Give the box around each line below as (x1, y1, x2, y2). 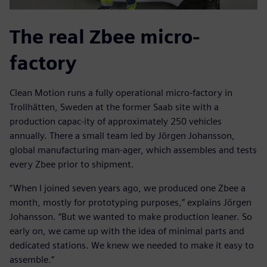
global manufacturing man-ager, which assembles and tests (10, 144, 257, 156)
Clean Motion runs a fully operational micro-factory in (10, 87, 232, 99)
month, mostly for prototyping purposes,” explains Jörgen (10, 197, 252, 209)
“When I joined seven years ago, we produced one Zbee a (10, 182, 246, 194)
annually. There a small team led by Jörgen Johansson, (10, 130, 235, 142)
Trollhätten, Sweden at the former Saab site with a (10, 101, 219, 113)
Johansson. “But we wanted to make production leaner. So (10, 211, 252, 223)
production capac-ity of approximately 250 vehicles (10, 116, 222, 128)
